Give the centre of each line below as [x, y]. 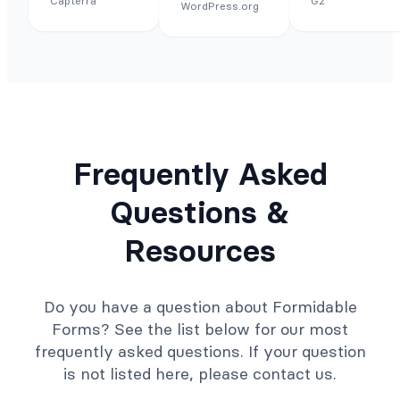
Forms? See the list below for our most [200, 329]
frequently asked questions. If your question [200, 352]
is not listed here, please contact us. [200, 374]
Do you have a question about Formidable [200, 307]
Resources [200, 251]
